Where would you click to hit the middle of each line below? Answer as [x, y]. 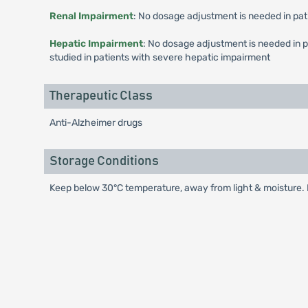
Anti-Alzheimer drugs [96, 123]
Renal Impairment [91, 16]
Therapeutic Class [101, 96]
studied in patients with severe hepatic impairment [159, 57]
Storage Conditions [104, 161]
